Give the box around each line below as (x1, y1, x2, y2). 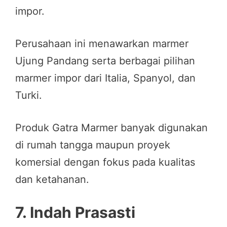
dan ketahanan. (15, 173, 89, 185)
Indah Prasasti (30, 203, 135, 221)
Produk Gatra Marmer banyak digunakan (15, 121, 208, 134)
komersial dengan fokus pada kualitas (15, 156, 195, 168)
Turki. (15, 89, 42, 101)
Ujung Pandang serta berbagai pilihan (15, 54, 195, 67)
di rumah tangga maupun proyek (15, 138, 170, 151)
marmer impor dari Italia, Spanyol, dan (15, 71, 196, 84)
